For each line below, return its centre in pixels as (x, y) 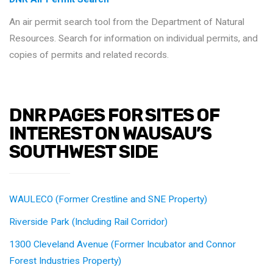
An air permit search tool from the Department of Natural (127, 22)
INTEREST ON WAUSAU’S (110, 133)
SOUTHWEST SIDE (84, 151)
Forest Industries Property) (65, 261)
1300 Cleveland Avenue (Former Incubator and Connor (122, 244)
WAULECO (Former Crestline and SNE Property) (108, 199)
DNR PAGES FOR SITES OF (115, 115)
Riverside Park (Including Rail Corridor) (88, 222)
